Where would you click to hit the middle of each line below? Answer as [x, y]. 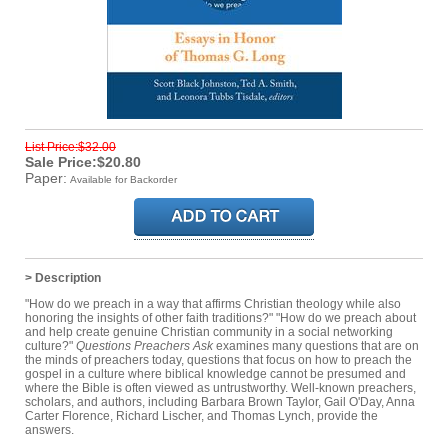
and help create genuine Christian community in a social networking [209, 331]
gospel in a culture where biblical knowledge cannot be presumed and [215, 373]
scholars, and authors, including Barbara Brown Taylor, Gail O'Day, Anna [220, 401]
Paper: [46, 177]
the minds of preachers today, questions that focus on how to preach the [218, 359]
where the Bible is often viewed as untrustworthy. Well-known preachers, [220, 387]
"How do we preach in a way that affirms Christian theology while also [213, 303]
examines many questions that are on [316, 345]
